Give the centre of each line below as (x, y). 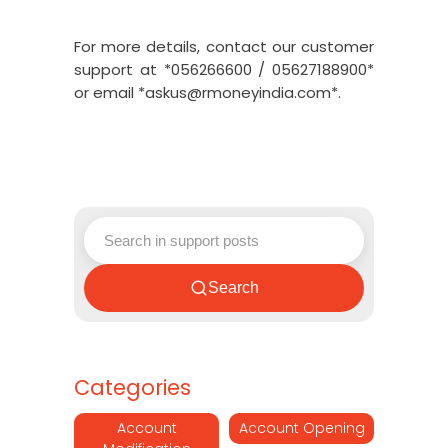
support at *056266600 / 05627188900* (224, 69)
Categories (132, 387)
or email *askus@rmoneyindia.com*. (207, 92)
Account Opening (301, 428)
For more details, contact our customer (224, 46)
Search (233, 287)
